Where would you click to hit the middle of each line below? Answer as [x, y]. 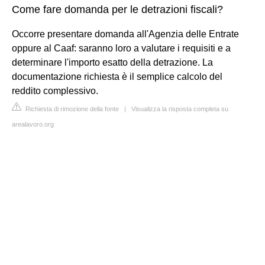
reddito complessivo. [55, 91]
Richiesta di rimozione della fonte [71, 109]
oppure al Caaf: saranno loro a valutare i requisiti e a [121, 48]
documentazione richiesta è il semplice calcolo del [117, 76]
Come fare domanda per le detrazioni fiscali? [117, 9]
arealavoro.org [33, 124]
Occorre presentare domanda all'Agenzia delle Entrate [125, 34]
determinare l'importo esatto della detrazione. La [112, 62]
